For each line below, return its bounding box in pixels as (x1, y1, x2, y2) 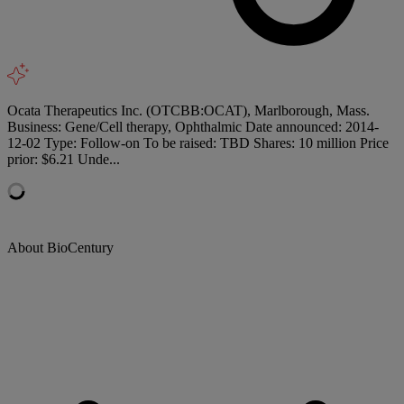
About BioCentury (7, 239, 114, 255)
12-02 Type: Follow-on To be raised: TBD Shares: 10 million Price (7, 134, 389, 151)
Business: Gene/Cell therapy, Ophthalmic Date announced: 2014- (7, 118, 379, 134)
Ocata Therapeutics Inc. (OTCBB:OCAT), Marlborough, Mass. (7, 102, 370, 118)
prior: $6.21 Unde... (7, 151, 120, 167)
